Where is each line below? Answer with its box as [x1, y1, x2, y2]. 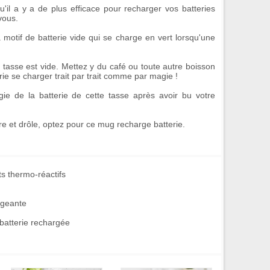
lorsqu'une [172, 33, 216, 42]
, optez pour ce [38, 119, 98, 129]
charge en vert [115, 33, 172, 42]
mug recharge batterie [98, 119, 183, 129]
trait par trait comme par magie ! [52, 71, 178, 81]
